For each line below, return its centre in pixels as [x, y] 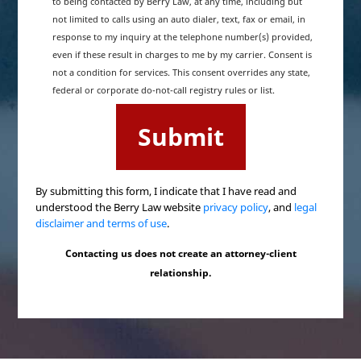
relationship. [180, 272]
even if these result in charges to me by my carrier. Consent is [183, 54]
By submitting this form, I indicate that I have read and [166, 191]
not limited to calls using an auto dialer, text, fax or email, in [179, 19]
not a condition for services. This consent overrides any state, [182, 72]
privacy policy [236, 207]
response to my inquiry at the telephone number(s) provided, [183, 36]
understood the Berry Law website [120, 207]
